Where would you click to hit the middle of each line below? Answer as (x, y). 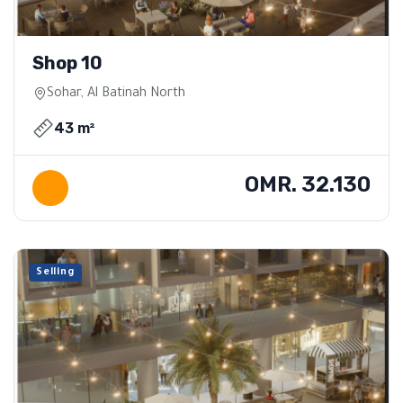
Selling (55, 272)
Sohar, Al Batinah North (116, 94)
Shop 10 (67, 63)
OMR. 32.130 (308, 184)
